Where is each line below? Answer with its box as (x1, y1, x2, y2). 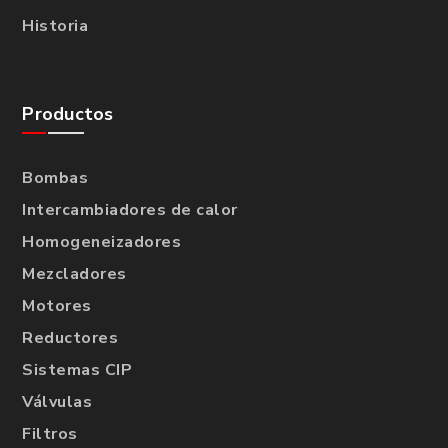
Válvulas (22, 391, 93, 414)
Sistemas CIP (22, 359, 133, 382)
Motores (22, 295, 92, 318)
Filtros (22, 423, 78, 446)
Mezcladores (22, 263, 127, 286)
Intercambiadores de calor (22, 199, 238, 222)
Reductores (22, 327, 119, 350)
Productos (22, 102, 114, 127)
